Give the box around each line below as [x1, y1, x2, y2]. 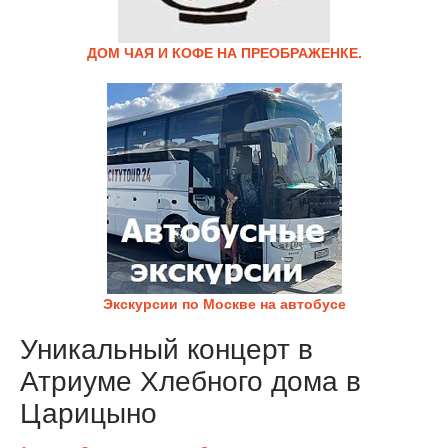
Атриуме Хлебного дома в [20, 366, 361, 397]
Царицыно [20, 398, 157, 429]
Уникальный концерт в [20, 334, 313, 365]
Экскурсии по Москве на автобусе [102, 296, 346, 312]
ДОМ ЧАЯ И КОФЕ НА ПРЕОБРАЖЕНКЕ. [86, 45, 362, 61]
